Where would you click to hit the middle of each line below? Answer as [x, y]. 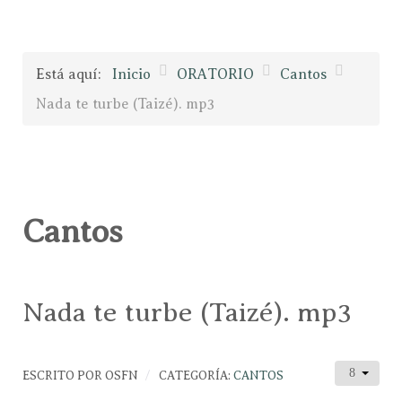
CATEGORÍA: [196, 375]
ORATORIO [215, 74]
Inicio [131, 74]
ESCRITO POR [64, 375]
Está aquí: [72, 74]
